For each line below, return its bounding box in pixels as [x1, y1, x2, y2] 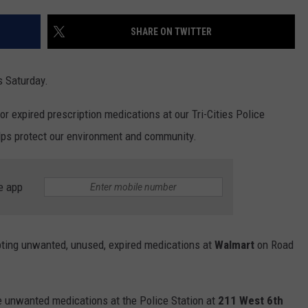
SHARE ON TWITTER [131, 26, 212, 38]
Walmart [214, 238, 254, 252]
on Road [254, 238, 294, 252]
